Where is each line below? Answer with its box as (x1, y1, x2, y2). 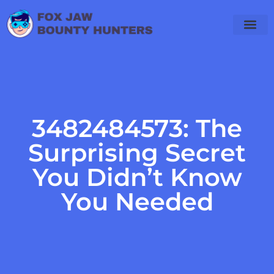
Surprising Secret (28, 138, 246, 168)
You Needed (61, 187, 213, 217)
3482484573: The (32, 113, 242, 143)
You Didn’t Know (32, 162, 242, 192)
